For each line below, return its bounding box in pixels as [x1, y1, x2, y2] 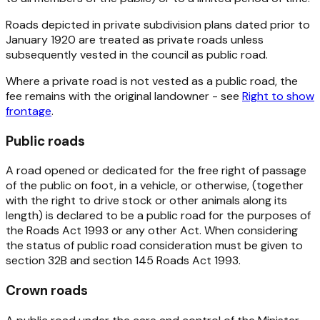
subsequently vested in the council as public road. [6, 46, 268, 62]
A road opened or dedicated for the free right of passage [6, 163, 306, 179]
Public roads [6, 131, 85, 150]
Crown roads [6, 281, 88, 299]
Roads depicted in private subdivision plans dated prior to [6, 16, 310, 32]
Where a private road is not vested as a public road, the [6, 73, 298, 89]
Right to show [242, 88, 314, 104]
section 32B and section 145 [6, 253, 156, 269]
